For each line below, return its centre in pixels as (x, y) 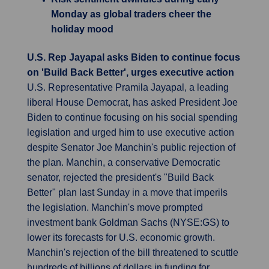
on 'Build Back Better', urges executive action (131, 72)
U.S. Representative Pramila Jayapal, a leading (128, 87)
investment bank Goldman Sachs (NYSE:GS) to (128, 222)
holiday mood (82, 29)
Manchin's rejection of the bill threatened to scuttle (133, 252)
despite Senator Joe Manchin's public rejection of (131, 147)
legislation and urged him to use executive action (131, 132)
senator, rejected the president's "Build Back (120, 177)
